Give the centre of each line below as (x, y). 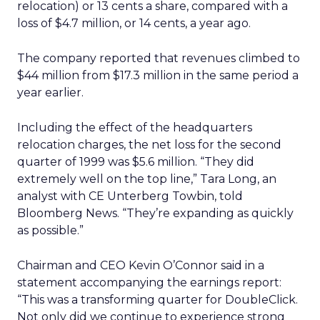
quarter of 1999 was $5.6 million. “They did (136, 162)
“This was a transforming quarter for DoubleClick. (157, 300)
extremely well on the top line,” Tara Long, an (147, 179)
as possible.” (50, 230)
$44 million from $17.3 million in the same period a (158, 75)
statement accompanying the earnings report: (149, 282)
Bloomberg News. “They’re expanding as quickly (155, 213)
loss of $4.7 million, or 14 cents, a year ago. (134, 23)
